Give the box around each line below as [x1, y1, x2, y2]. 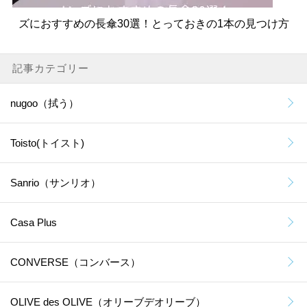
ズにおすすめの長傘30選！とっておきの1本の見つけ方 [18, 17, 289, 29]
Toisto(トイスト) [10, 136, 84, 149]
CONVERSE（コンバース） [10, 256, 140, 268]
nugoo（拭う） [10, 97, 79, 109]
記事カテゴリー [12, 62, 89, 74]
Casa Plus [10, 216, 57, 228]
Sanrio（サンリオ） [10, 176, 101, 188]
